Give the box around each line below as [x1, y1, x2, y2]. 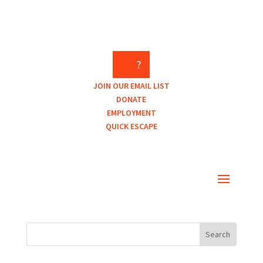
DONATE [116, 94, 147, 104]
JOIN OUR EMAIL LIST [93, 80, 170, 91]
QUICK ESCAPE [105, 121, 157, 131]
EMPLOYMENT [106, 107, 156, 118]
